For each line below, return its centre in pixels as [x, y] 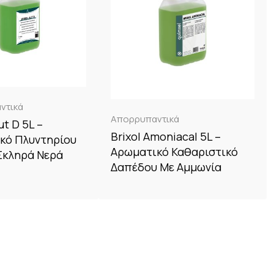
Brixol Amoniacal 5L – [166, 136]
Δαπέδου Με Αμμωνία [166, 167]
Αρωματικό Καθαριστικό [175, 151]
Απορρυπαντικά [145, 119]
